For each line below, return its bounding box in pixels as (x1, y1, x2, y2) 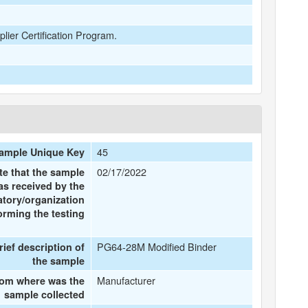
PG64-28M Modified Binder (97, 239, 217, 254)
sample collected (4, 287, 85, 301)
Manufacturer (97, 273, 156, 287)
